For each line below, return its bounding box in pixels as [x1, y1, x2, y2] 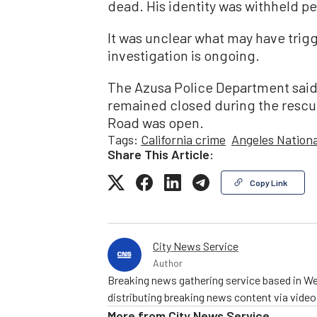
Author [153, 256, 183, 269]
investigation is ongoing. [108, 46, 260, 64]
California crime [141, 131, 226, 147]
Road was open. [108, 113, 204, 131]
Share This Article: [108, 146, 214, 162]
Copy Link [250, 177, 287, 188]
